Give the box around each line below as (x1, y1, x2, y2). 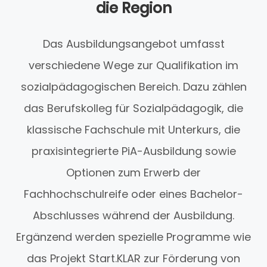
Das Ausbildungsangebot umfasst (42, 36, 225, 52)
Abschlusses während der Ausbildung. (33, 208, 234, 223)
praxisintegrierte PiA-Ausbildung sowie (31, 144, 236, 159)
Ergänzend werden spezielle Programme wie (16, 229, 251, 245)
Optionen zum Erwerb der (66, 165, 201, 181)
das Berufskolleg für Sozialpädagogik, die (24, 101, 243, 116)
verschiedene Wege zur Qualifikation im (29, 58, 238, 73)
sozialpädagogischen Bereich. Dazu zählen (20, 79, 247, 95)
